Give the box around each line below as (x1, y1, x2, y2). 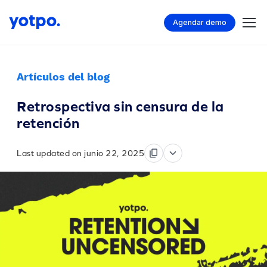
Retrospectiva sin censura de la (17, 98, 224, 114)
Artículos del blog (17, 70, 110, 83)
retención (17, 115, 80, 131)
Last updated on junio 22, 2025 (17, 148, 144, 158)
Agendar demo (173, 17, 226, 27)
